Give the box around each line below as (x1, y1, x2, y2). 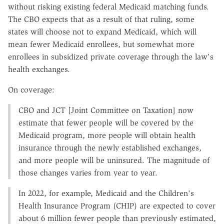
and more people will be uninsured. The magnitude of (18, 155, 209, 165)
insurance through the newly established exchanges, (18, 143, 201, 153)
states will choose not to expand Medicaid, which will (8, 27, 196, 37)
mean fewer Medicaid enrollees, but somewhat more (8, 39, 194, 49)
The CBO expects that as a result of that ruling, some (8, 14, 194, 24)
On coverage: (8, 85, 54, 95)
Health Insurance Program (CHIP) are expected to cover (18, 201, 215, 211)
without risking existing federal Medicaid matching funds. (8, 2, 209, 12)
